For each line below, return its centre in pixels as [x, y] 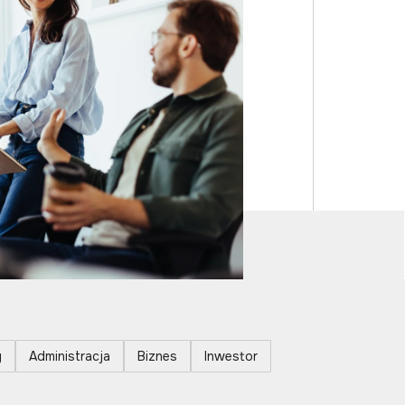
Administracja [69, 357]
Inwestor [231, 357]
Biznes [157, 357]
